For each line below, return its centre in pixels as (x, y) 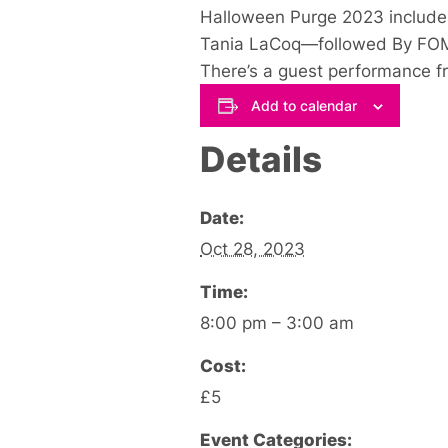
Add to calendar (303, 105)
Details (261, 158)
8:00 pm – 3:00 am (277, 322)
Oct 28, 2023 (252, 248)
